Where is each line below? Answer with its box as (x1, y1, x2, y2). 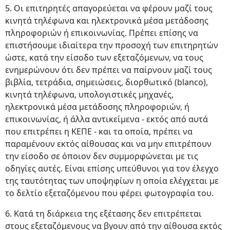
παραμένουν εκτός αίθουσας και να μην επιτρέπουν (5, 138, 212, 150)
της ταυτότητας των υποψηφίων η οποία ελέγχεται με (5, 175, 219, 187)
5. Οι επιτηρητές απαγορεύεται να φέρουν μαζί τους (5, 3, 213, 14)
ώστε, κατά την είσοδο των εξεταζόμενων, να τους (5, 52, 203, 64)
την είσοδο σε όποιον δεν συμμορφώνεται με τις (5, 150, 198, 162)
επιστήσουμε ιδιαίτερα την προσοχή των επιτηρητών (5, 40, 218, 51)
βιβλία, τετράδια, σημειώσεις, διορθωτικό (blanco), (5, 76, 208, 88)
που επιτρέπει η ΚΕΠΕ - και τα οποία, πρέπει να (5, 126, 193, 138)
